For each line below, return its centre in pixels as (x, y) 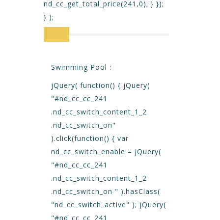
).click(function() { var (90, 138)
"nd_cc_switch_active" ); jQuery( (109, 205)
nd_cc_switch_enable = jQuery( (106, 151)
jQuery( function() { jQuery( (100, 85)
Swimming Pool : (81, 67)
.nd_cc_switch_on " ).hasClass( (106, 191)
